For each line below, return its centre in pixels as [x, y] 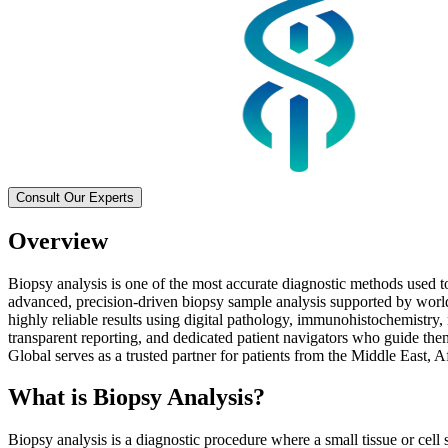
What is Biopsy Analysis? [136, 397]
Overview [58, 240]
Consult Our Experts [75, 197]
